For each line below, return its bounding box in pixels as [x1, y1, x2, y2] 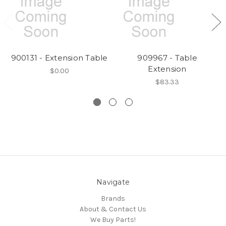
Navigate [96, 177, 130, 187]
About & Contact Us [80, 204, 146, 213]
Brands [101, 194, 125, 203]
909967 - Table [137, 52, 197, 63]
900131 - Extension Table [11, 52, 108, 63]
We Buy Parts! [90, 215, 136, 224]
